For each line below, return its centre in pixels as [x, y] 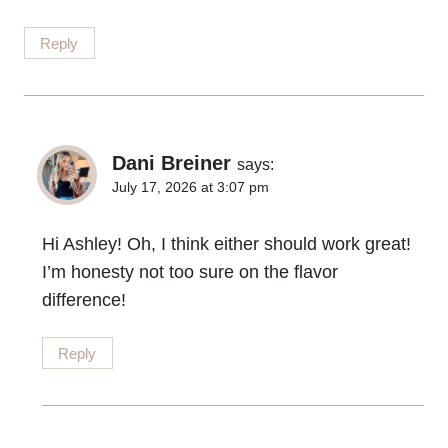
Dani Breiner [171, 163]
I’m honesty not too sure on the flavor [190, 271]
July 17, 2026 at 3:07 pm [190, 187]
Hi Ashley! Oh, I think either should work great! [226, 243]
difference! [84, 299]
